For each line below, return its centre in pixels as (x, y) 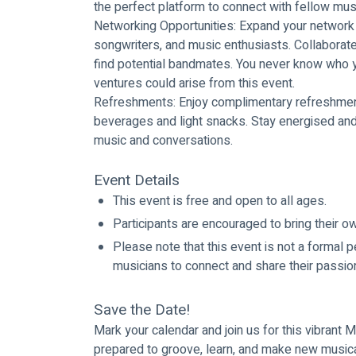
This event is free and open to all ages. (220, 201)
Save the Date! (142, 310)
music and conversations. (163, 141)
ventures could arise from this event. (194, 84)
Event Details (137, 181)
